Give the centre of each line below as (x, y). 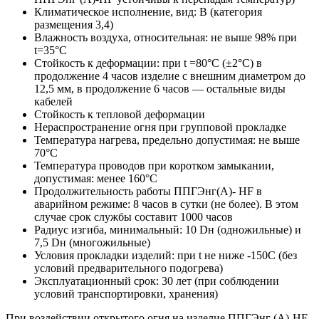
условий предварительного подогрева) (129, 268)
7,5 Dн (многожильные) (92, 242)
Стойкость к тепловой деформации (120, 114)
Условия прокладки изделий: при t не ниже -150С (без (166, 255)
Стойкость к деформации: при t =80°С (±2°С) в (148, 63)
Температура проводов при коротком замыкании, (154, 165)
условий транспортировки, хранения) (126, 293)
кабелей (53, 101)
